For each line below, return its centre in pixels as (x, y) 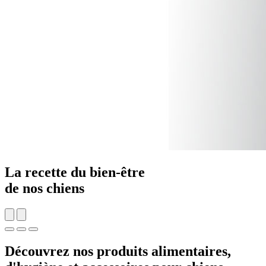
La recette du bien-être (75, 172)
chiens (64, 189)
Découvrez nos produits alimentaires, (118, 251)
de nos (24, 189)
